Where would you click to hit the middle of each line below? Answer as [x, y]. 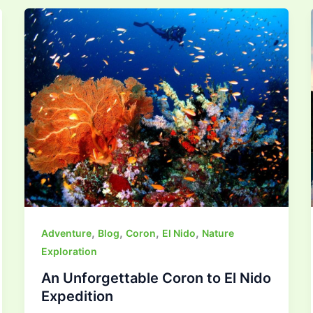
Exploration [69, 251]
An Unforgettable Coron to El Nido [156, 278]
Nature [218, 233]
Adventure [66, 233]
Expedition [77, 296]
